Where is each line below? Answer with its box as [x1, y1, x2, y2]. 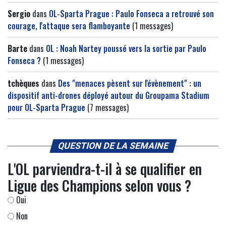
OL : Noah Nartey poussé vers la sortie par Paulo [46, 42, 206, 55]
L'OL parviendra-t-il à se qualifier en [8, 158, 202, 180]
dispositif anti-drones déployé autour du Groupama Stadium [8, 89, 209, 102]
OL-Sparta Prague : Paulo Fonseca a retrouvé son [49, 8, 214, 20]
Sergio [8, 8, 30, 20]
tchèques [8, 77, 39, 90]
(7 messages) [85, 101, 129, 114]
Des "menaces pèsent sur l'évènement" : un [58, 77, 201, 90]
